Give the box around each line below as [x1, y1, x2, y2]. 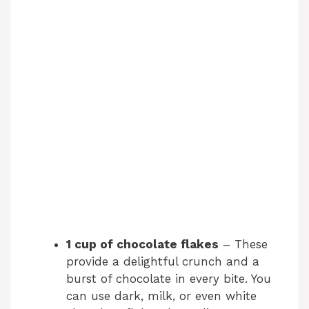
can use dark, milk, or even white [66, 288, 257, 303]
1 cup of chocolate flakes [66, 237, 219, 251]
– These [219, 237, 268, 251]
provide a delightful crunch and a [66, 254, 259, 268]
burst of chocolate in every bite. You [66, 271, 271, 286]
